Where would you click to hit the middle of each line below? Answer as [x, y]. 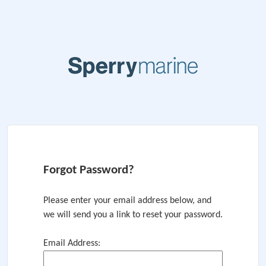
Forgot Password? [89, 170]
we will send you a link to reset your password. [133, 215]
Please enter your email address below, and [127, 201]
